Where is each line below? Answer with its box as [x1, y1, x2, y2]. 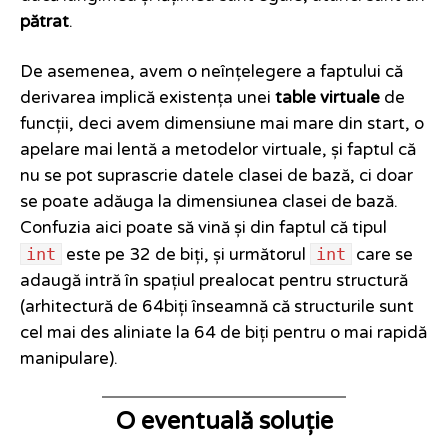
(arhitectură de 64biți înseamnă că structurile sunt [20, 297, 414, 318]
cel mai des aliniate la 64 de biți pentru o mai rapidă [20, 323, 427, 344]
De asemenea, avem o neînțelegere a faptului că [20, 62, 403, 83]
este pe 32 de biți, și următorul [62, 245, 310, 266]
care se [352, 245, 413, 266]
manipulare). [20, 349, 118, 370]
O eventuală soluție [115, 407, 333, 437]
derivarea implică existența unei [20, 88, 275, 109]
